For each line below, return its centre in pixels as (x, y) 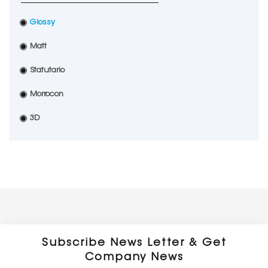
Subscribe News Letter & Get (134, 243)
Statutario (47, 70)
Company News (134, 258)
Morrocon (47, 94)
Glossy (42, 22)
